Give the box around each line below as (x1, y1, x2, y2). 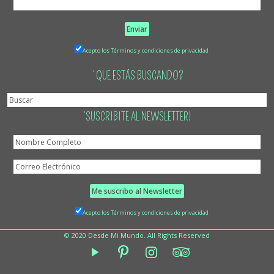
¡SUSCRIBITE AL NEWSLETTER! (83, 110, 191, 124)
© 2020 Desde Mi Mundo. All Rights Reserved (64, 231, 210, 240)
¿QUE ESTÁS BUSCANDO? (91, 69, 183, 83)
